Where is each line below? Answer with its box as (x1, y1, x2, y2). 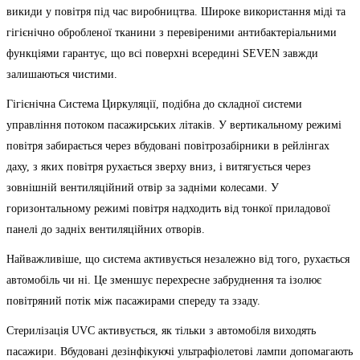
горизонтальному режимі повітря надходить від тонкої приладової (6, 202, 330, 215)
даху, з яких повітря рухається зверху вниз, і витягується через (6, 160, 311, 173)
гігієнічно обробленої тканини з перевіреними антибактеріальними (6, 26, 337, 39)
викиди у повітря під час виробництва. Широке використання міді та (6, 5, 346, 18)
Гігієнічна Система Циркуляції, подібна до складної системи (6, 97, 302, 110)
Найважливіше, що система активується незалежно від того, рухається (6, 253, 350, 266)
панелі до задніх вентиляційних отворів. (6, 223, 205, 235)
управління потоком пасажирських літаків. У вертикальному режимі (6, 118, 342, 131)
